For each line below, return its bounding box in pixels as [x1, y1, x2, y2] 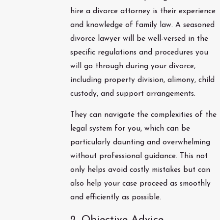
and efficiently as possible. [70, 193, 161, 202]
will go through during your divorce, [70, 62, 195, 70]
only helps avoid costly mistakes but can [70, 166, 210, 174]
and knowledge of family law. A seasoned [70, 21, 215, 29]
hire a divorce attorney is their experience [70, 7, 216, 15]
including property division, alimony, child [70, 76, 215, 84]
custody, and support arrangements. [70, 89, 195, 98]
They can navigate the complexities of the [70, 111, 217, 119]
